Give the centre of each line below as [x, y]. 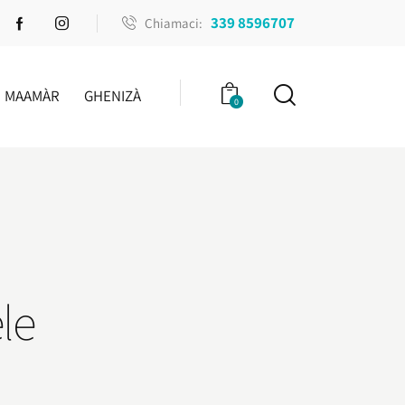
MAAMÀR [32, 95]
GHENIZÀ [113, 95]
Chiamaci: [174, 23]
